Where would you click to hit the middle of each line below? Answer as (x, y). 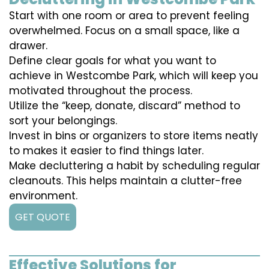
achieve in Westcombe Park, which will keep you (134, 76)
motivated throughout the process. (101, 91)
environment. (43, 196)
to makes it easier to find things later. (106, 151)
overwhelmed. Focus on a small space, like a (124, 31)
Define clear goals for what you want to (113, 61)
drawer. (28, 46)
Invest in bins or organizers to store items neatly (134, 136)
